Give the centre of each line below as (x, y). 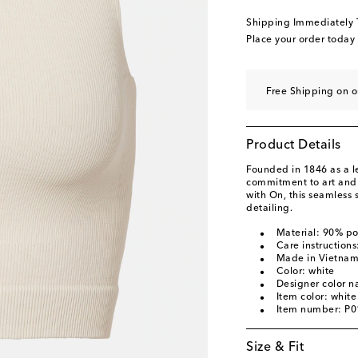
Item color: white (316, 297)
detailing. (269, 209)
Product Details (294, 145)
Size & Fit (275, 348)
